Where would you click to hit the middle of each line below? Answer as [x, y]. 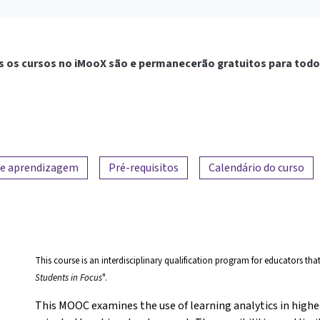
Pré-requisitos [144, 167]
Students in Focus [69, 277]
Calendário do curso [256, 167]
